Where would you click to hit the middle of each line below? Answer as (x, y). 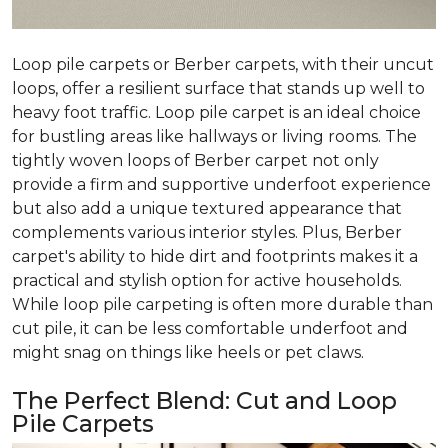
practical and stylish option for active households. (207, 281)
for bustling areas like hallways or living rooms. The (214, 137)
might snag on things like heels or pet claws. (188, 353)
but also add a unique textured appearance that (207, 209)
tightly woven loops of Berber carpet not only (195, 161)
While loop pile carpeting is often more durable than (222, 305)
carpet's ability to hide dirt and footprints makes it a (215, 257)
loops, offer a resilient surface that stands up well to (218, 89)
